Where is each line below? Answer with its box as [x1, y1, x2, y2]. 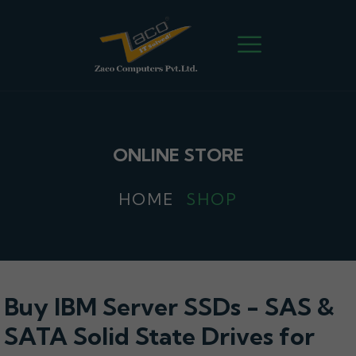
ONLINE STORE [112, 144, 244, 166]
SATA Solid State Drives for [4, 321, 315, 351]
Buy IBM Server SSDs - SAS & [4, 292, 335, 322]
